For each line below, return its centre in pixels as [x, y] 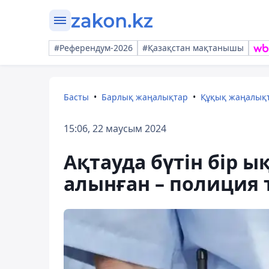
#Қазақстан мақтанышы [193, 48]
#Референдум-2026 [93, 48]
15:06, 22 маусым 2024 [115, 128]
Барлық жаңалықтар [145, 97]
